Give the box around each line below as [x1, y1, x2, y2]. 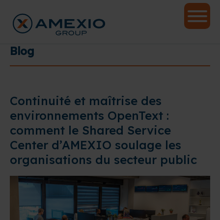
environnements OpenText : [10, 108, 169, 123]
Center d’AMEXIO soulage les [10, 137, 181, 152]
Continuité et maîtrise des [10, 93, 162, 108]
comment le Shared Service [10, 123, 171, 137]
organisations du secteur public [10, 152, 200, 167]
